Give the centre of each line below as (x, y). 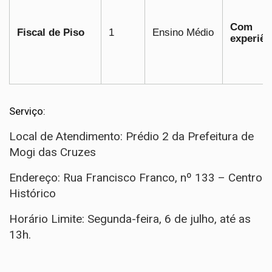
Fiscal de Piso (51, 32)
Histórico (32, 193)
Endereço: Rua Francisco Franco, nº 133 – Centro (136, 178)
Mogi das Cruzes (53, 152)
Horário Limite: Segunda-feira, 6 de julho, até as (130, 219)
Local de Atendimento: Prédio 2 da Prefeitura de (131, 136)
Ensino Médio (183, 32)
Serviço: (27, 111)
